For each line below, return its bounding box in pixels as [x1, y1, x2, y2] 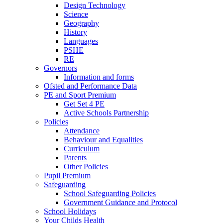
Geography [64, 18, 99, 27]
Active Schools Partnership [64, 108, 149, 117]
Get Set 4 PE [64, 99, 105, 108]
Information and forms [64, 72, 134, 81]
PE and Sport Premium [44, 90, 116, 99]
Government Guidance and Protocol [64, 198, 177, 207]
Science [64, 9, 88, 18]
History [64, 27, 87, 36]
